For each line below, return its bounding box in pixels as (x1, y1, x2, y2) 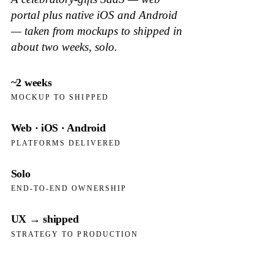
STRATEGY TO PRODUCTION (10, 231, 139, 239)
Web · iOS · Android (10, 122, 106, 135)
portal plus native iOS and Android (10, 9, 177, 22)
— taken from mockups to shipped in (10, 24, 182, 38)
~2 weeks (10, 76, 52, 89)
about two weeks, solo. (10, 40, 117, 54)
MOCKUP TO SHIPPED (10, 94, 109, 102)
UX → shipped (10, 213, 79, 226)
